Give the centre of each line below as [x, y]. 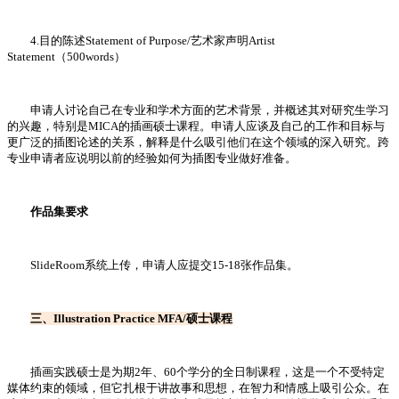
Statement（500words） [66, 57]
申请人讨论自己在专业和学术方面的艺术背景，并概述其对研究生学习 [198, 110]
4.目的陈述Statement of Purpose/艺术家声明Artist [141, 41]
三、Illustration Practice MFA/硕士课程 [131, 319]
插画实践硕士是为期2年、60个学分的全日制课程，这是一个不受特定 [196, 372]
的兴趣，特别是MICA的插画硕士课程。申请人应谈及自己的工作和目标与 [196, 126]
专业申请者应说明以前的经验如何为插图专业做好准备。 [152, 159]
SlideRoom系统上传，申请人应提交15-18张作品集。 [153, 265]
